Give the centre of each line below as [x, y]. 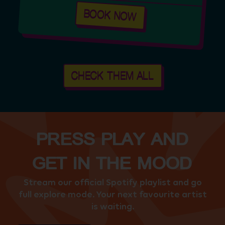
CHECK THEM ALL [113, 76]
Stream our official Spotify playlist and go [113, 182]
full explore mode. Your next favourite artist [113, 194]
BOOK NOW [110, 15]
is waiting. [113, 206]
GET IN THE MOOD [113, 164]
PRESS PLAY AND [113, 140]
